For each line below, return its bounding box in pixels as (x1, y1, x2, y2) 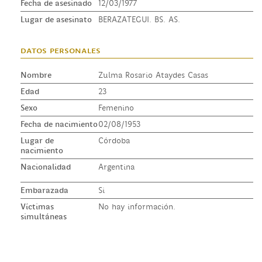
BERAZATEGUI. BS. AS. (98, 14, 180, 24)
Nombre (20, 70, 51, 80)
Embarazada (20, 185, 68, 195)
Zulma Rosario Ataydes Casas (98, 70, 208, 80)
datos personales (20, 44, 101, 56)
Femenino (98, 102, 134, 112)
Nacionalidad (20, 161, 71, 171)
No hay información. (98, 201, 175, 211)
